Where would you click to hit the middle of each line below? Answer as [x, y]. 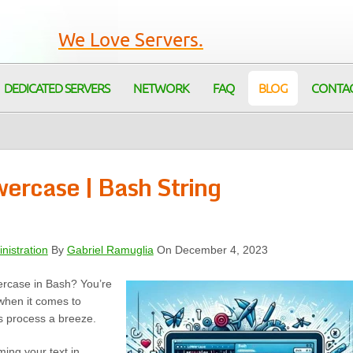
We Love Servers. [131, 41]
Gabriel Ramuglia [110, 250]
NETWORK [161, 89]
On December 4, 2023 [210, 250]
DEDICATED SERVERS [57, 89]
